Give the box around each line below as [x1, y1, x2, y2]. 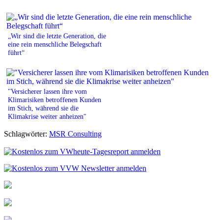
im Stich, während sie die [8, 104, 79, 112]
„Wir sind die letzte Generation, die [8, 31, 106, 40]
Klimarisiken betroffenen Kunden [8, 95, 101, 104]
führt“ [8, 48, 25, 56]
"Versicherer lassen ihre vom [8, 87, 87, 95]
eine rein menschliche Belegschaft [8, 40, 102, 48]
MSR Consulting [49, 129, 102, 138]
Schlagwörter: [4, 129, 49, 138]
